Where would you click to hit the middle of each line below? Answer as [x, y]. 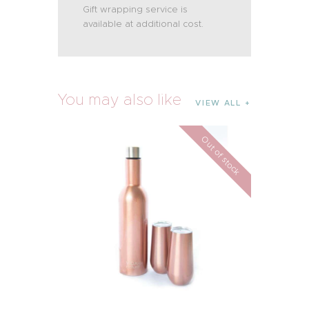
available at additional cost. [143, 24]
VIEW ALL [218, 102]
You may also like [120, 99]
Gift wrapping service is [136, 10]
